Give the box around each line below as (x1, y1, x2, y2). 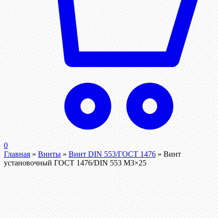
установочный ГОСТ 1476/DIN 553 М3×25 (4, 159, 146, 167)
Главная (4, 150, 30, 159)
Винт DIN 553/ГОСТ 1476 (69, 150, 156, 159)
